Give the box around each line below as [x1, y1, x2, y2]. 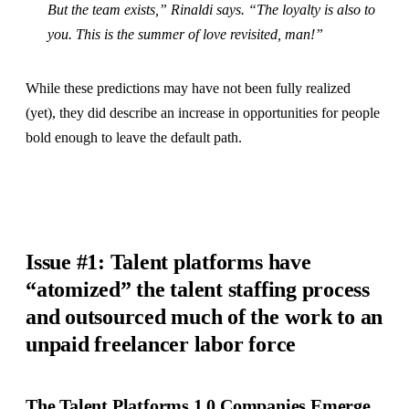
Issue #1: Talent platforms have [26, 250, 311, 275]
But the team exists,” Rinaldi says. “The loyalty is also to [47, 2, 375, 18]
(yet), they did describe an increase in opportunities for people [26, 105, 380, 121]
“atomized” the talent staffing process [26, 278, 370, 302]
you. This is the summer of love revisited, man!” [47, 26, 323, 43]
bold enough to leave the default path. [26, 130, 242, 146]
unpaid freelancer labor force [26, 332, 297, 357]
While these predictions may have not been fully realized [26, 80, 351, 97]
